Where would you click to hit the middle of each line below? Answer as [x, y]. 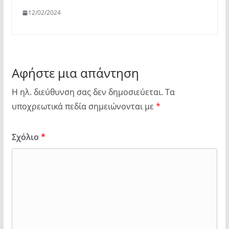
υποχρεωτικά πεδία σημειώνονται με [84, 106]
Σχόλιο [26, 137]
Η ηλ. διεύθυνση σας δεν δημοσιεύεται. [87, 92]
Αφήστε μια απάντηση [75, 73]
